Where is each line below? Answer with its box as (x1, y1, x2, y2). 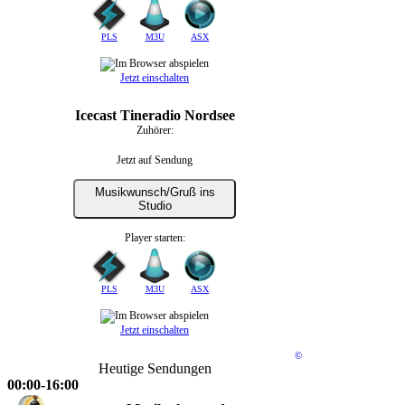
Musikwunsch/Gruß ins (94, 185, 215, 200)
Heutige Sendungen (98, 361, 212, 376)
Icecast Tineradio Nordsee (74, 108, 235, 124)
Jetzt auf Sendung (117, 154, 193, 167)
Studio (137, 199, 172, 213)
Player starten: (124, 231, 185, 244)
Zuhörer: (136, 124, 174, 137)
